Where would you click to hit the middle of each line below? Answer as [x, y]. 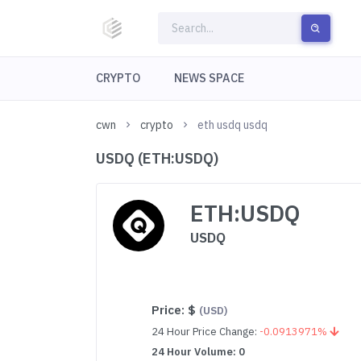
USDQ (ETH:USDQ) [158, 158]
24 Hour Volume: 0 [199, 352]
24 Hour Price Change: [206, 332]
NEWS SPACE [209, 78]
